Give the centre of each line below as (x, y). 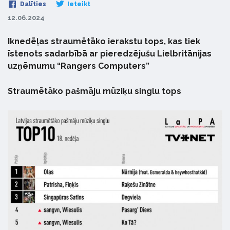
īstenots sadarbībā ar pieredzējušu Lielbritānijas (110, 54)
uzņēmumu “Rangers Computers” (79, 66)
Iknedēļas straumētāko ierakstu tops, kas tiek (104, 41)
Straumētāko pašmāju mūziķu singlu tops (94, 91)
